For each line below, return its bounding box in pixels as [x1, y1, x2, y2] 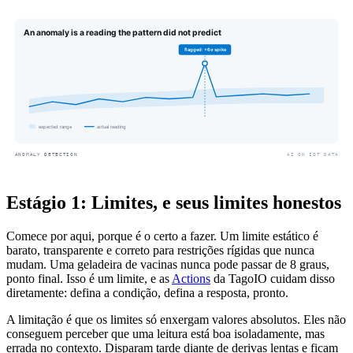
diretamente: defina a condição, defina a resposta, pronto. [6, 285, 288, 299]
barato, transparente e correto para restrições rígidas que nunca [6, 243, 314, 257]
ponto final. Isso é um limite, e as [6, 271, 172, 285]
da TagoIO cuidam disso [210, 271, 335, 285]
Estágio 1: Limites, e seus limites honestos [6, 191, 341, 213]
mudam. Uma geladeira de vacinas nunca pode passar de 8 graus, [6, 257, 329, 271]
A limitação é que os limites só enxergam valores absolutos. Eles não [6, 312, 346, 326]
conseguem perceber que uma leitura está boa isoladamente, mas [6, 326, 325, 340]
